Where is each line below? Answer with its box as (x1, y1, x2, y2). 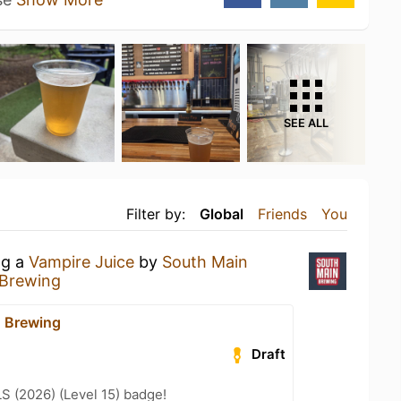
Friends (258, 204, 307, 223)
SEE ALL (284, 115, 328, 130)
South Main (162, 252, 248, 271)
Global (200, 204, 243, 223)
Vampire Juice (29, 252, 134, 271)
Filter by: (126, 204, 185, 223)
